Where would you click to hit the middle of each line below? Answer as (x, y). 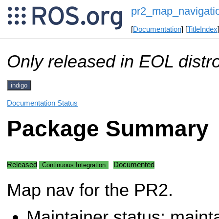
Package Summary (108, 129)
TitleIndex (202, 30)
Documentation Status (42, 103)
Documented (134, 164)
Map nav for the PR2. (90, 190)
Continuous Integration (74, 165)
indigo (19, 85)
